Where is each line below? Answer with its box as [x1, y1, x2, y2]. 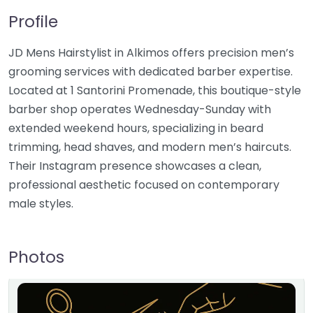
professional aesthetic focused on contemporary [8, 177, 279, 194]
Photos [8, 245, 64, 269]
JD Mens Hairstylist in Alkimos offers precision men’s [8, 45, 294, 61]
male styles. [8, 196, 73, 212]
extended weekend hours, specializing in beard [8, 120, 263, 137]
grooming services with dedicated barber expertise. [8, 64, 293, 80]
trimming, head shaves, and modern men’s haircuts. [8, 139, 291, 156]
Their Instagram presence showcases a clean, [8, 158, 261, 175]
